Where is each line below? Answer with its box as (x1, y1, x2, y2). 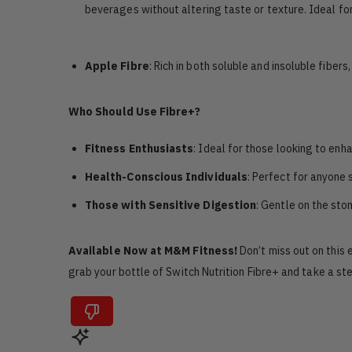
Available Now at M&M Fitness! (68, 243, 238, 258)
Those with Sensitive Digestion (85, 197, 257, 212)
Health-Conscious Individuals (85, 169, 247, 184)
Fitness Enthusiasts (85, 141, 194, 156)
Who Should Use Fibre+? (68, 104, 201, 119)
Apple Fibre (85, 58, 149, 73)
